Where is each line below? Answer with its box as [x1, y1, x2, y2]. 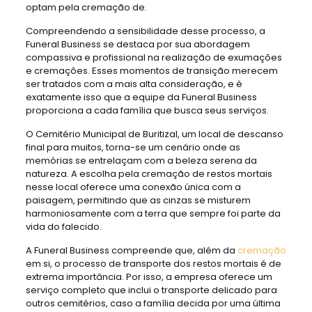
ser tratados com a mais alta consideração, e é [25, 77, 242, 91]
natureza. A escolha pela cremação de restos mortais [25, 167, 272, 180]
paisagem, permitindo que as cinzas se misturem [25, 194, 251, 207]
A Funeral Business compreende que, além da [25, 244, 237, 257]
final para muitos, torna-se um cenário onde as [25, 141, 240, 154]
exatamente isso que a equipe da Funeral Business [25, 91, 257, 104]
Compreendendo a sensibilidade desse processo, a [25, 24, 265, 38]
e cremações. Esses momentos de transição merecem [25, 64, 278, 77]
